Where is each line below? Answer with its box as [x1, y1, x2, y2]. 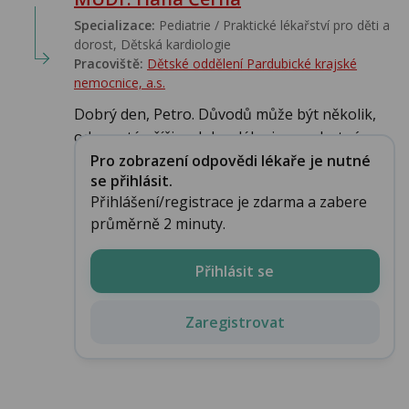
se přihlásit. [89, 170, 173, 191]
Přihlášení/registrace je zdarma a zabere [89, 191, 367, 212]
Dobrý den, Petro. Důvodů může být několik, [74, 104, 376, 125]
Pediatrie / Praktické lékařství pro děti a [155, 16, 390, 35]
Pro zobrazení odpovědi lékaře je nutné [89, 150, 371, 171]
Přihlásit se [195, 260, 274, 281]
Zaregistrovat [184, 311, 285, 332]
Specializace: [74, 16, 155, 35]
